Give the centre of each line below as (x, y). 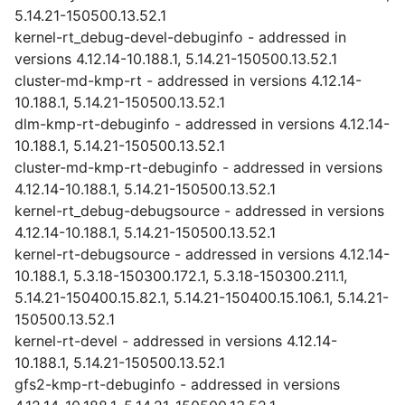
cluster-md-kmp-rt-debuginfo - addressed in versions (198, 167)
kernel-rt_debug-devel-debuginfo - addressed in (180, 37)
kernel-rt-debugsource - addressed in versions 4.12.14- (202, 254)
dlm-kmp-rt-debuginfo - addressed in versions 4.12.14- (202, 124)
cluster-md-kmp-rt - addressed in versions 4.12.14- (188, 80)
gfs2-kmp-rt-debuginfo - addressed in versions (177, 384)
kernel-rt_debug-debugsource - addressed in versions (199, 211)
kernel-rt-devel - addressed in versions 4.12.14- (176, 341)
